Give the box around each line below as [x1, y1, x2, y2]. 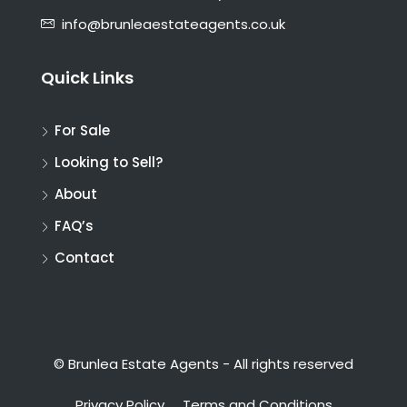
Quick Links [41, 66, 134, 90]
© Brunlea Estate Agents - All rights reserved [54, 354, 353, 374]
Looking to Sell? [55, 153, 163, 173]
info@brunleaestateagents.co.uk [62, 15, 285, 35]
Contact [55, 248, 114, 268]
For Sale [55, 121, 110, 141]
